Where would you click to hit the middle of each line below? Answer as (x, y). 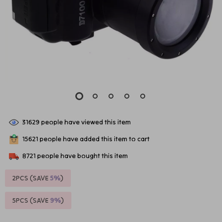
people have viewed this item (85, 122)
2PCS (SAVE (31, 178)
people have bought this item (82, 155)
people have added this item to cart (94, 139)
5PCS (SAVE (31, 200)
